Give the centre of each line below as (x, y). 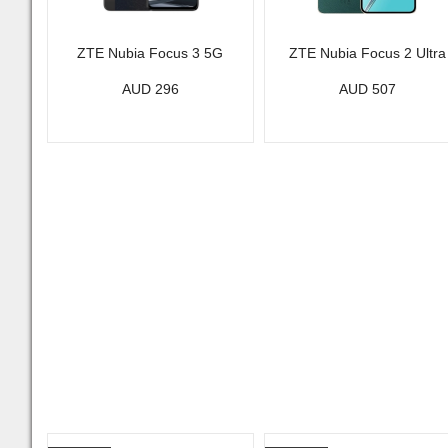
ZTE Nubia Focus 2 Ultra (367, 53)
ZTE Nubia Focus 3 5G (150, 53)
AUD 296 (150, 89)
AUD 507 (367, 89)
